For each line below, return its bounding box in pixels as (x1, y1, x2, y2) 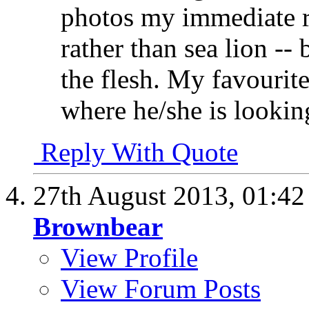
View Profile (61, 242, 198, 272)
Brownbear (33, 211, 163, 241)
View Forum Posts (61, 273, 261, 303)
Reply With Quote (34, 137, 238, 167)
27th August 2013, (33, 180, 242, 210)
